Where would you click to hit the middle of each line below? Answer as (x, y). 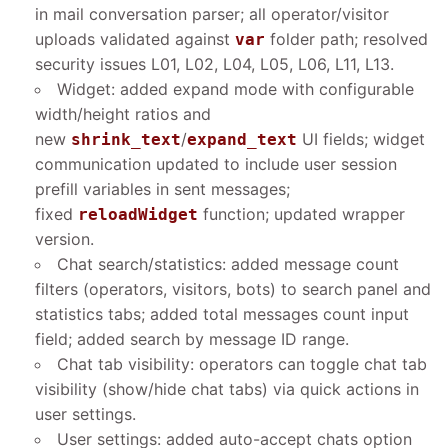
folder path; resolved (346, 39)
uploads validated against (135, 39)
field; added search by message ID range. (192, 339)
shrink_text (126, 139)
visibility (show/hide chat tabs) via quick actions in (227, 389)
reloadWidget (138, 214)
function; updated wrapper (301, 214)
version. (64, 239)
